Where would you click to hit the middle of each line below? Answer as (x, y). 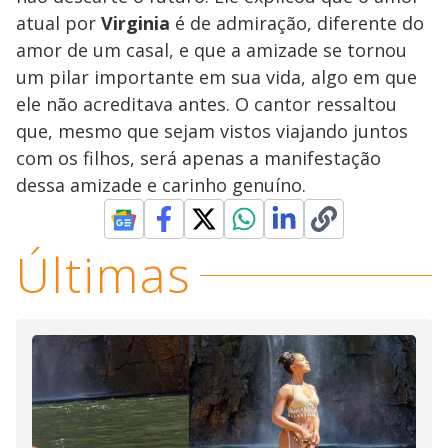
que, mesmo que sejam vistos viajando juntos (212, 131)
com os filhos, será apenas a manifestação (198, 158)
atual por (58, 23)
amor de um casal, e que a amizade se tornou (211, 50)
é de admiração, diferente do (297, 23)
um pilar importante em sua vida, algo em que (216, 77)
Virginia (135, 23)
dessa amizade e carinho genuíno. (161, 185)
